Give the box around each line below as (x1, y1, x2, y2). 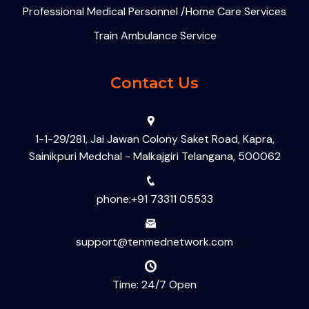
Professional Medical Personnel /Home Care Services (23, 4, 286, 19)
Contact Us (110, 74, 199, 92)
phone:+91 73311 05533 (96, 192, 213, 206)
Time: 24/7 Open (112, 277, 197, 292)
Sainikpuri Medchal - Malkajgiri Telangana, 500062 (28, 149, 281, 163)
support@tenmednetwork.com (76, 235, 233, 249)
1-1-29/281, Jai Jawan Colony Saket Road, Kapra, (34, 132, 275, 146)
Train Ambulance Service (92, 28, 217, 43)
